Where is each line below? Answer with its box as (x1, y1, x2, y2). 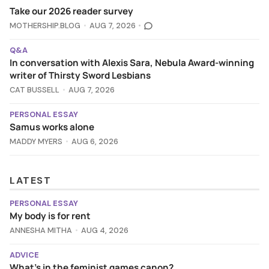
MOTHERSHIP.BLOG (10, 20, 80, 31)
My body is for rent (10, 210, 91, 223)
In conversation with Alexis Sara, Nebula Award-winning (10, 56, 254, 70)
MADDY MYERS (10, 136, 62, 147)
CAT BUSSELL (10, 85, 59, 95)
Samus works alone (10, 121, 94, 134)
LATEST (10, 174, 51, 187)
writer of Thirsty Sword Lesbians (10, 69, 151, 82)
